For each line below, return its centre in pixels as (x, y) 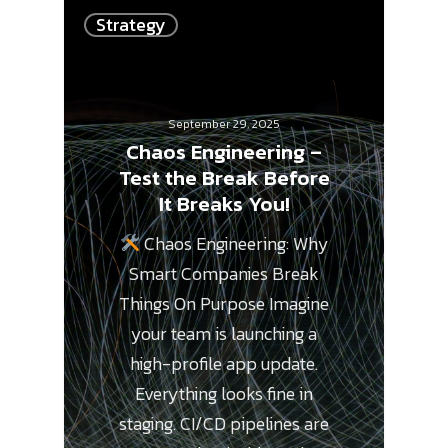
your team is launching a (224, 334)
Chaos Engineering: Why (234, 244)
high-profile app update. (224, 364)
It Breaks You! (224, 204)
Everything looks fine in (224, 394)
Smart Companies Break (224, 274)
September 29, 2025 (224, 124)
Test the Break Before (224, 178)
